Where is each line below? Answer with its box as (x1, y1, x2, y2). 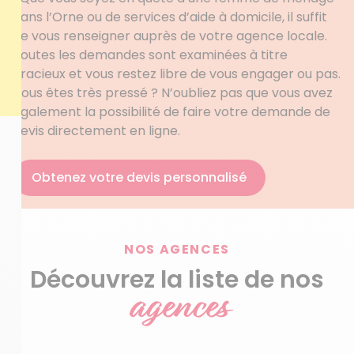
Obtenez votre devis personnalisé (32, 168, 247, 186)
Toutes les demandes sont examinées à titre (13, 46, 288, 64)
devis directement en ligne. (13, 122, 180, 140)
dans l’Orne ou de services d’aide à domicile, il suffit (13, 8, 327, 26)
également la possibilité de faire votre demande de (13, 103, 330, 121)
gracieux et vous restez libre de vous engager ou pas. (13, 65, 341, 83)
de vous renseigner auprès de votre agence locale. (13, 27, 327, 45)
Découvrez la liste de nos (30, 263, 324, 296)
